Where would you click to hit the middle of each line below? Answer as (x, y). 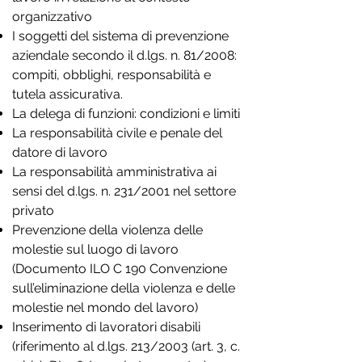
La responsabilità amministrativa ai (114, 172)
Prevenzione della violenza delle (107, 230)
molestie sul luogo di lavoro (95, 249)
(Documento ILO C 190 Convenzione (120, 269)
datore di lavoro (60, 152)
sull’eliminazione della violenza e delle (124, 288)
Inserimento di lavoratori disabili (106, 327)
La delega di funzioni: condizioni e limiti (126, 114)
